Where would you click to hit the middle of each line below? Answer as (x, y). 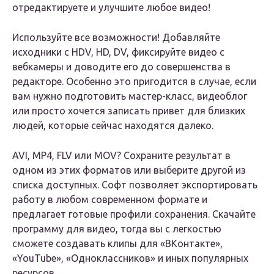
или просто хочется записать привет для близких (129, 111)
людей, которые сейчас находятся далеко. (113, 126)
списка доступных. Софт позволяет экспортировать (135, 185)
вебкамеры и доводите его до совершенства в (121, 67)
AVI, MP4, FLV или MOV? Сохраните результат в (121, 156)
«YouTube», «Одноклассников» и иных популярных (130, 258)
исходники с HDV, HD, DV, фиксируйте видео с (118, 52)
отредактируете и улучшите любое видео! (111, 8)
